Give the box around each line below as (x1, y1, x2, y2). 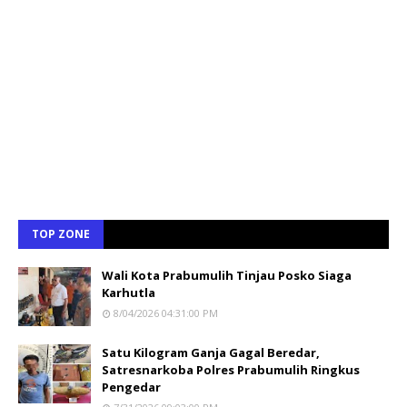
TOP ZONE (32, 225, 90, 242)
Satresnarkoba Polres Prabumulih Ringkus (102, 361, 360, 378)
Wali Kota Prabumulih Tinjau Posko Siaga (102, 266, 352, 283)
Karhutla (102, 283, 155, 301)
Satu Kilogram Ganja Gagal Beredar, (102, 343, 320, 361)
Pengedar (102, 378, 161, 395)
